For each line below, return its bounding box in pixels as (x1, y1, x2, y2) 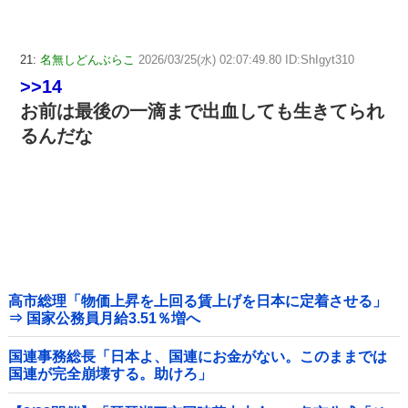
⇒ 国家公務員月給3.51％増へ (26, 310, 200, 326)
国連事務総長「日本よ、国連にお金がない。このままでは (8, 349, 387, 365)
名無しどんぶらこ (40, 53, 135, 67)
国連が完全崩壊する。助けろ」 (8, 366, 212, 382)
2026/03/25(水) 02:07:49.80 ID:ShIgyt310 (138, 53, 354, 67)
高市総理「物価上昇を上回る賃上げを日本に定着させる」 (8, 292, 387, 309)
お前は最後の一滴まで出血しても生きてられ (20, 101, 384, 122)
